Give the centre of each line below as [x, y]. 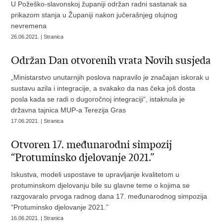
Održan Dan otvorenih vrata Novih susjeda [111, 60]
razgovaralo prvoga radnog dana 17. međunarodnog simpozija [109, 196]
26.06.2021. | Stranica [37, 37]
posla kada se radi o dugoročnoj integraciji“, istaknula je [98, 99]
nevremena [29, 26]
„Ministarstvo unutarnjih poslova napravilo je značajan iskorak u [110, 77]
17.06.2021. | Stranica [37, 121]
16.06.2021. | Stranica [37, 218]
